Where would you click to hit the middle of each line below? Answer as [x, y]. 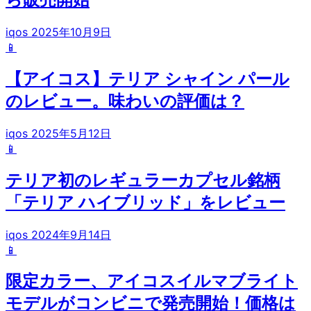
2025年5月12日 [71, 133]
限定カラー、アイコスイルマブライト [152, 281]
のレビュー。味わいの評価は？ [125, 101]
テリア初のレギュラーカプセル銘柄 [143, 180]
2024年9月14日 [71, 234]
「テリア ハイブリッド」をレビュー [145, 202]
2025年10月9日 [71, 32]
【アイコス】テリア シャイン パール [148, 78]
